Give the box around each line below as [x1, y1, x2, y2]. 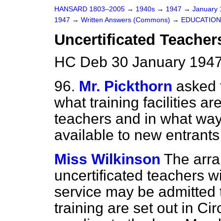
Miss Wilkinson [54, 151, 160, 167]
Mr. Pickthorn [79, 78, 172, 94]
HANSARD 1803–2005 [54, 5, 125, 13]
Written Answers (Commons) [81, 16, 172, 24]
